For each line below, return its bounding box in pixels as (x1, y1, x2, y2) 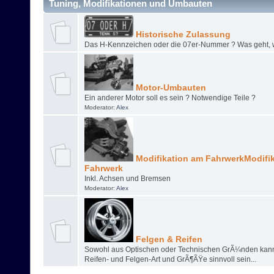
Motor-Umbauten (133, 83, 206, 93)
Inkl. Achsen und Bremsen (84, 174, 171, 183)
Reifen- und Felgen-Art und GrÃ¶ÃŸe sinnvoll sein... (84, 255, 256, 264)
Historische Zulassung (133, 30, 231, 40)
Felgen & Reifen (133, 235, 202, 245)
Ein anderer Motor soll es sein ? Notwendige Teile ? (84, 94, 256, 103)
